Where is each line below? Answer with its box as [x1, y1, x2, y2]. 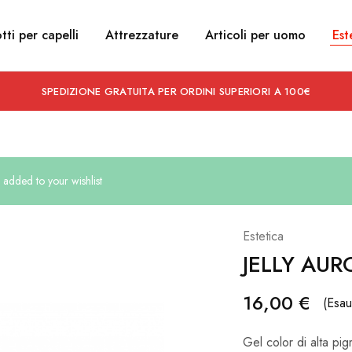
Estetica [242, 227, 284, 245]
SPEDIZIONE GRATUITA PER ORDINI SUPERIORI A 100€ [41, 83, 311, 99]
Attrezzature [105, 26, 178, 44]
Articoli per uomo [205, 26, 306, 44]
